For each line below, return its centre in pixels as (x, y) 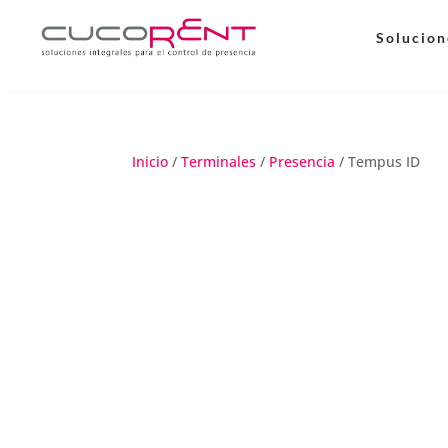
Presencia (302, 161)
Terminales (218, 161)
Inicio (150, 161)
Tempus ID (384, 161)
